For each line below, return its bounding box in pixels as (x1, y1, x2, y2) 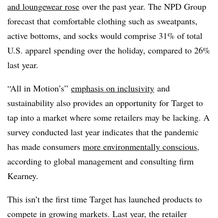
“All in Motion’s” (7, 82, 71, 94)
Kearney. (7, 169, 41, 182)
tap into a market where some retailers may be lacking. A (7, 111, 210, 123)
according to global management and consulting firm (7, 155, 194, 167)
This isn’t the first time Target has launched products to (7, 193, 202, 205)
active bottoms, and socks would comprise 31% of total (7, 29, 202, 41)
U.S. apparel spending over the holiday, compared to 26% (7, 44, 210, 56)
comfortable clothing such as (53, 15, 154, 27)
